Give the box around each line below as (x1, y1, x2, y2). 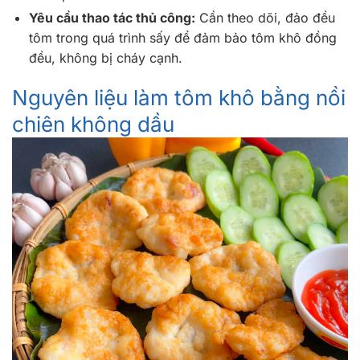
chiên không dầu (12, 112, 174, 137)
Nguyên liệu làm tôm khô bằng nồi (12, 85, 346, 111)
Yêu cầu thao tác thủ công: (28, 9, 195, 26)
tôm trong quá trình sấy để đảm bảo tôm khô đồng (28, 29, 337, 46)
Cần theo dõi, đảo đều (194, 9, 335, 26)
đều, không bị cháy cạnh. (28, 49, 182, 66)
